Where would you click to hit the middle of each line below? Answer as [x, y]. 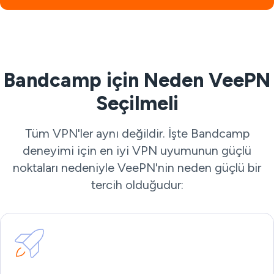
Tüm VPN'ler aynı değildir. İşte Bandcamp [137, 133]
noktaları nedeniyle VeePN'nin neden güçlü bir [137, 168]
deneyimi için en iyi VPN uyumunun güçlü [137, 150]
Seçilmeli [137, 103]
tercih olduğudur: [137, 185]
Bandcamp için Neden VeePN [137, 80]
